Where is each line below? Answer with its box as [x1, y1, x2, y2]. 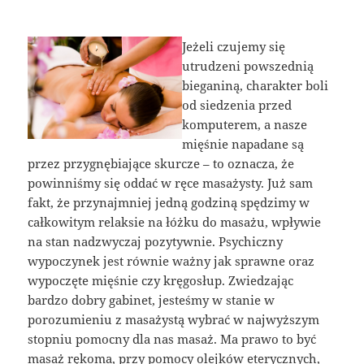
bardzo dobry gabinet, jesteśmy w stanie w [28, 291, 275, 308]
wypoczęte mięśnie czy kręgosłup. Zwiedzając [28, 271, 294, 288]
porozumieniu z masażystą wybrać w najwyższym [28, 310, 320, 327]
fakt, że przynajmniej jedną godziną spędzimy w [28, 193, 310, 210]
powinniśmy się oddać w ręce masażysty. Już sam [28, 174, 314, 191]
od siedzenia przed [182, 96, 292, 113]
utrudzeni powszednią [182, 57, 314, 74]
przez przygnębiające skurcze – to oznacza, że [28, 154, 295, 171]
